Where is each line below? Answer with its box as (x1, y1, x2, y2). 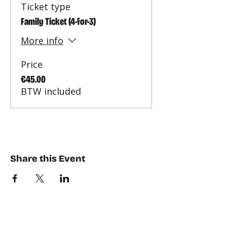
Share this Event (10, 153, 85, 164)
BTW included (21, 85, 81, 97)
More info (21, 34, 63, 47)
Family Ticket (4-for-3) (21, 15, 96, 27)
